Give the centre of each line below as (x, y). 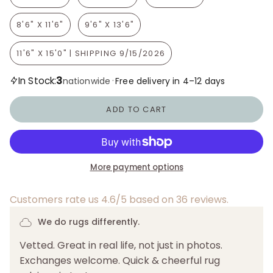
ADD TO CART (136, 109)
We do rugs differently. (89, 222)
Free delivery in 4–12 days (170, 81)
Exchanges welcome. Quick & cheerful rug (120, 261)
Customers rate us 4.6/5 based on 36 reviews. (119, 200)
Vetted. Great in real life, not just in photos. (121, 246)
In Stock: (37, 81)
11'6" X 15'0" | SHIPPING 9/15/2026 (91, 53)
